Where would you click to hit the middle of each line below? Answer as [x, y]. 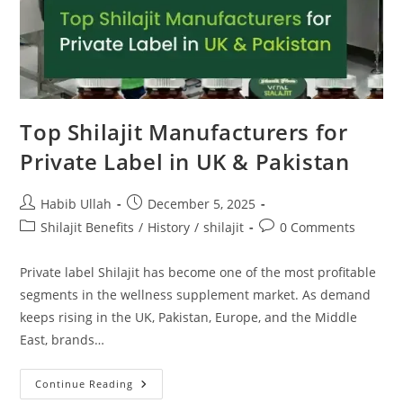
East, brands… [63, 340]
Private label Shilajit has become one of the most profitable [198, 273]
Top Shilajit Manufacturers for [184, 132]
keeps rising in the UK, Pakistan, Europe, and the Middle [189, 318]
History [169, 228]
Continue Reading [85, 384]
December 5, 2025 [202, 204]
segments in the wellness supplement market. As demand [196, 295]
